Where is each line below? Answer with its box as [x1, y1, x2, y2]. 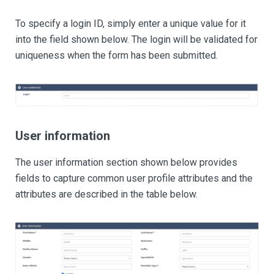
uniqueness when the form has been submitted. [15, 50, 218, 62]
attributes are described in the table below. [15, 188, 198, 200]
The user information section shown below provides [15, 156, 237, 168]
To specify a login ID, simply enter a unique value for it [15, 18, 246, 30]
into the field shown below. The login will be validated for [15, 34, 257, 46]
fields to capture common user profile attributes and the [15, 172, 253, 184]
